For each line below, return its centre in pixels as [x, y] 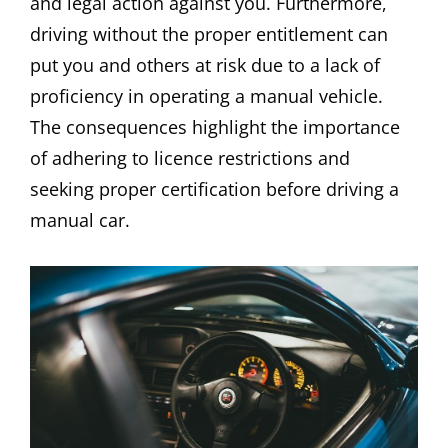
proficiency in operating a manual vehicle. [206, 96]
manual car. [80, 220]
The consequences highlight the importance [215, 127]
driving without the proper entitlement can [209, 34]
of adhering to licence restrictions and [190, 158]
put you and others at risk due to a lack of [205, 65]
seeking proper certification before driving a [214, 189]
